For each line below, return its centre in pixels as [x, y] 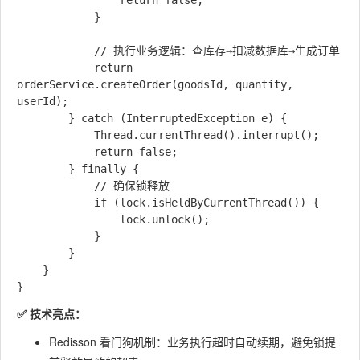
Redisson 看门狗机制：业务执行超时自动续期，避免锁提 [192, 342]
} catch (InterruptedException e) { [43, 118]
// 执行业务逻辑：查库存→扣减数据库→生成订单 [55, 51]
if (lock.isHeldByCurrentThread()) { [55, 202]
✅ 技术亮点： [51, 313]
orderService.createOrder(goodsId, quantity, [155, 84]
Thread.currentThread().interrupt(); [55, 135]
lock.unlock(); [68, 219]
